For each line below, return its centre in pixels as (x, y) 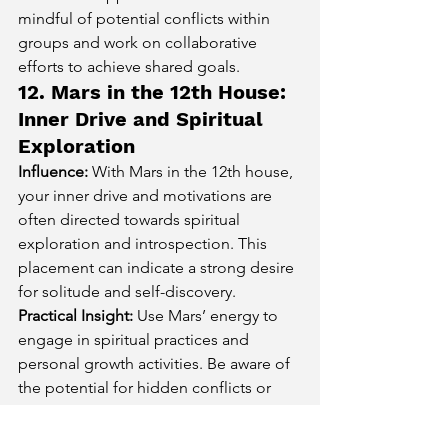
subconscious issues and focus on (141, 411)
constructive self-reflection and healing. (158, 435)
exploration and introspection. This (144, 243)
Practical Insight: (75, 315)
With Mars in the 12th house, (192, 171)
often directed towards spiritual (131, 219)
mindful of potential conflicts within (146, 18)
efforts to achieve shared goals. (129, 66)
